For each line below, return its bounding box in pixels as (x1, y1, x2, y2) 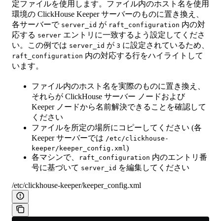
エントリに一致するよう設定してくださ (61, 31, 205, 39)
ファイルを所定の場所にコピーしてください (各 (32, 123, 202, 132)
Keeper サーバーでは (32, 134, 106, 143)
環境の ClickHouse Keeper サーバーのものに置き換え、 (12, 10, 204, 19)
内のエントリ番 (150, 153, 207, 162)
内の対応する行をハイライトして (83, 51, 203, 60)
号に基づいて (32, 163, 81, 172)
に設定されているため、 (120, 41, 209, 50)
